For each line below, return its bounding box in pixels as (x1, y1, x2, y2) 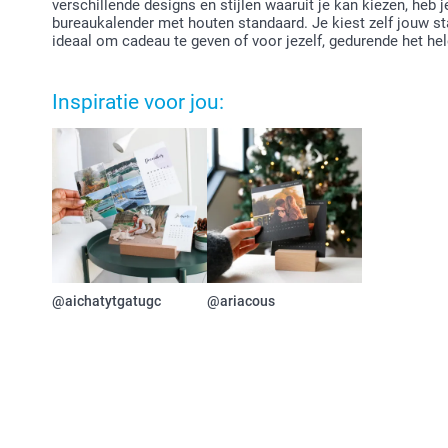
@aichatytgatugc (52, 292, 161, 309)
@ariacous (207, 292, 275, 309)
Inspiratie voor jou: (52, 89, 224, 114)
